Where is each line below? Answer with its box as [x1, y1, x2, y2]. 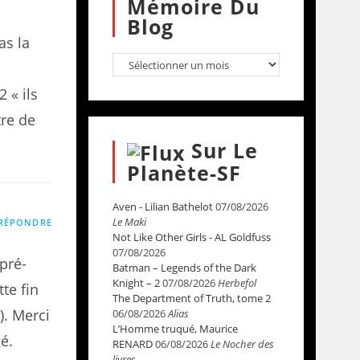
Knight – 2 [112, 275, 160, 290]
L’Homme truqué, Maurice [112, 321, 238, 336]
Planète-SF [126, 158, 241, 186]
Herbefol [217, 275, 256, 290]
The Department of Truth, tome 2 [112, 290, 271, 305]
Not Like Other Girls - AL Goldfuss [112, 229, 271, 244]
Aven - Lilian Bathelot [112, 198, 213, 214]
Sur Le [190, 137, 258, 165]
